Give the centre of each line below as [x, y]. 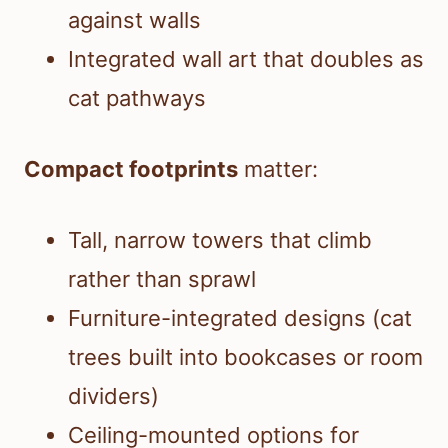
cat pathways [137, 98]
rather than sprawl [162, 279]
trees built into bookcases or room [245, 357]
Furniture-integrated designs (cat [240, 318]
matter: [278, 169]
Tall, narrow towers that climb [220, 240]
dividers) [113, 396]
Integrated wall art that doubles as [246, 59]
